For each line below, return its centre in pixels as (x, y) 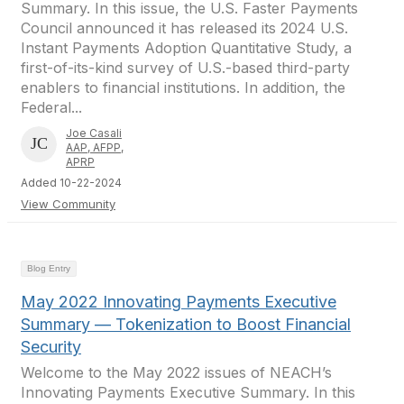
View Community (68, 204)
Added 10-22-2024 (71, 183)
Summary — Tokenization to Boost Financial (186, 324)
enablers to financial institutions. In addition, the (183, 87)
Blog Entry (49, 268)
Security (51, 347)
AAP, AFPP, (95, 147)
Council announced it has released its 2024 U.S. (184, 28)
